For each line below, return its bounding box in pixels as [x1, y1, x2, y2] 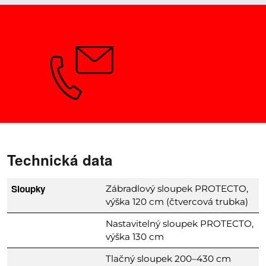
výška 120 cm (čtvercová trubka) [106, 195, 249, 207]
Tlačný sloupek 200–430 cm [106, 252, 232, 264]
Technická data [7, 149, 113, 170]
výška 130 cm [106, 230, 164, 242]
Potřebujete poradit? [122, 62, 216, 74]
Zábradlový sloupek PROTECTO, [106, 182, 249, 194]
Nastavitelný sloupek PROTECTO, [106, 217, 254, 229]
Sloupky [11, 182, 46, 195]
